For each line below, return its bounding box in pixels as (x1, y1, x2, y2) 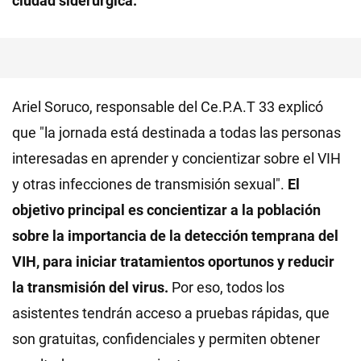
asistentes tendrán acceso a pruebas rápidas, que (12, 304, 330, 322)
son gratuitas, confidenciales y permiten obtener (12, 330, 320, 347)
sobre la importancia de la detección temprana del (12, 226, 338, 244)
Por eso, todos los (168, 278, 284, 296)
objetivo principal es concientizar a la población (12, 201, 321, 218)
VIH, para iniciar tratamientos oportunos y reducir (12, 252, 334, 270)
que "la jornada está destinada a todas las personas (12, 123, 341, 141)
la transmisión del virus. (12, 278, 168, 296)
